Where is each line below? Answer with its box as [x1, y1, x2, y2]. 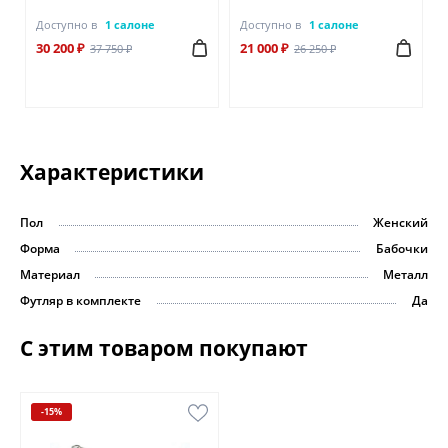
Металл [383, 266, 428, 284]
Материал [20, 266, 80, 284]
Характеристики [20, 158, 204, 187]
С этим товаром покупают [20, 334, 308, 363]
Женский [373, 214, 428, 232]
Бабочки [376, 240, 428, 258]
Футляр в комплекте [20, 292, 141, 310]
